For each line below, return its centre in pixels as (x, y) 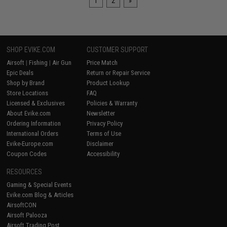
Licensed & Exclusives (36, 103)
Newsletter (101, 113)
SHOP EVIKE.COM (31, 50)
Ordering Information (34, 124)
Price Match (102, 63)
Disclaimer (100, 144)
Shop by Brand (26, 83)
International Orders (33, 134)
